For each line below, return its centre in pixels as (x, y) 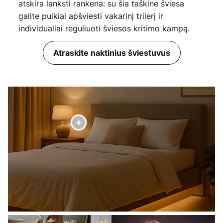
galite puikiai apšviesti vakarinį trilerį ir (91, 16)
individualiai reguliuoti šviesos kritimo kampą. (104, 29)
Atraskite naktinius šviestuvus (111, 53)
